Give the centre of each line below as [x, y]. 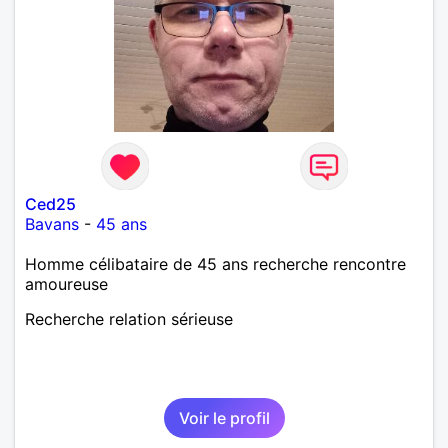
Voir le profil [224, 417]
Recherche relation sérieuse [129, 318]
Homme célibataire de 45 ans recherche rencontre [215, 263]
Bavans [52, 223]
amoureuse [66, 283]
